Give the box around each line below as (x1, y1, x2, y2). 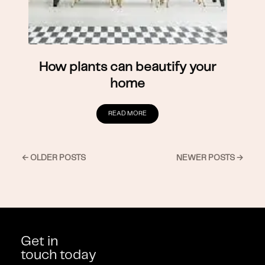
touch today (21, 249, 96, 263)
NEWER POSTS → (176, 154, 243, 163)
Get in (21, 235, 58, 249)
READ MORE (108, 110, 147, 117)
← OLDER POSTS (22, 154, 86, 163)
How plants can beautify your (39, 61, 216, 74)
